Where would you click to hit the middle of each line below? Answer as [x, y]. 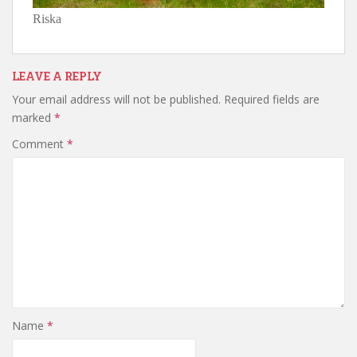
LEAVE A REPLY [57, 76]
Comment [39, 144]
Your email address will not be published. [116, 100]
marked [33, 118]
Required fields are [272, 100]
